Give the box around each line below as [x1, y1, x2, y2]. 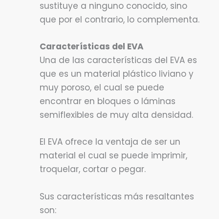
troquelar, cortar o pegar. [40, 163, 146, 175]
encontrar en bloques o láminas [40, 95, 175, 108]
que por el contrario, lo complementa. [40, 14, 199, 26]
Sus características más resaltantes [40, 190, 194, 202]
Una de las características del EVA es [40, 54, 197, 66]
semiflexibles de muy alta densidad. [40, 109, 193, 121]
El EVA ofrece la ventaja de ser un [40, 136, 180, 148]
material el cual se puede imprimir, [40, 150, 187, 162]
